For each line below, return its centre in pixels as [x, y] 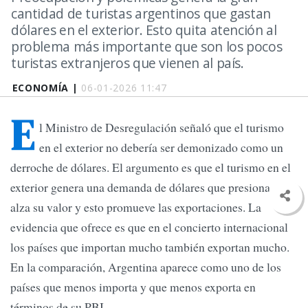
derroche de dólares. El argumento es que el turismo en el [151, 167]
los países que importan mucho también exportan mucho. [150, 247]
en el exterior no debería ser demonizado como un [161, 147]
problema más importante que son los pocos [147, 46]
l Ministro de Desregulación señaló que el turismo [162, 128]
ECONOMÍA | [47, 88]
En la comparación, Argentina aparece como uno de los [146, 267]
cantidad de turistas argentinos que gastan [141, 13]
